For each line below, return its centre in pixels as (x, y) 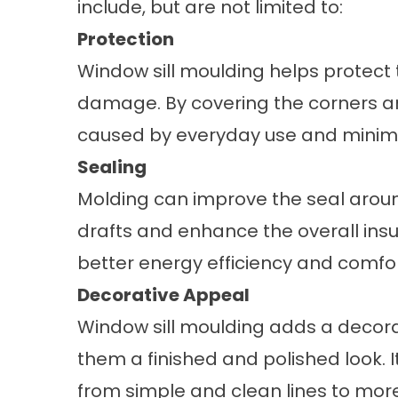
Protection (126, 39)
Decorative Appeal (163, 295)
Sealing (112, 167)
